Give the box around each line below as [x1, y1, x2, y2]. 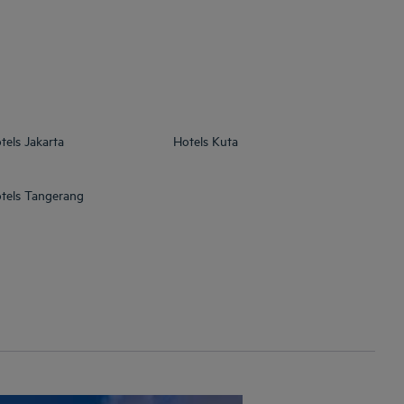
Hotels [173, 132, 208, 150]
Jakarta [24, 132, 64, 150]
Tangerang [24, 186, 84, 204]
